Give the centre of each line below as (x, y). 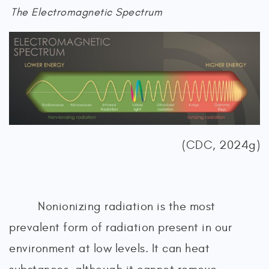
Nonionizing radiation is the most (127, 206)
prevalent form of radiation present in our (120, 227)
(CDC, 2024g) (221, 145)
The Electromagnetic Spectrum (86, 12)
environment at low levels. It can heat (109, 248)
